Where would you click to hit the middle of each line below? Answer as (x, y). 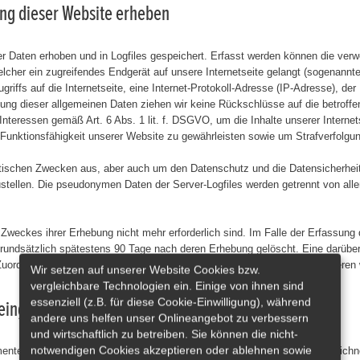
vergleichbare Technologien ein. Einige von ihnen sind (167, 286)
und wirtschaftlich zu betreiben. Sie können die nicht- (164, 334)
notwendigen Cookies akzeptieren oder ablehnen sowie (171, 350)
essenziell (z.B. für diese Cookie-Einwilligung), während (171, 302)
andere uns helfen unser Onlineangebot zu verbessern (170, 318)
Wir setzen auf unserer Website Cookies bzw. (145, 270)
